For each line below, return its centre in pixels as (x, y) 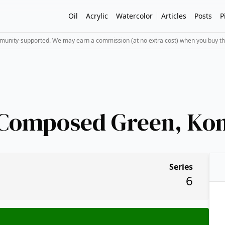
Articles (174, 16)
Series (181, 167)
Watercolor (134, 16)
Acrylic (97, 16)
